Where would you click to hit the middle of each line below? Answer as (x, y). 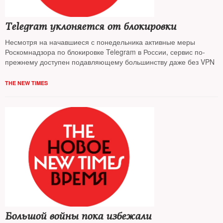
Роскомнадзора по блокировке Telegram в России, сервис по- (105, 52)
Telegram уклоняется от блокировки (91, 27)
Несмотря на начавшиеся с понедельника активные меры (100, 42)
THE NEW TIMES (26, 83)
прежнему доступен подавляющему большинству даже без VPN (110, 62)
